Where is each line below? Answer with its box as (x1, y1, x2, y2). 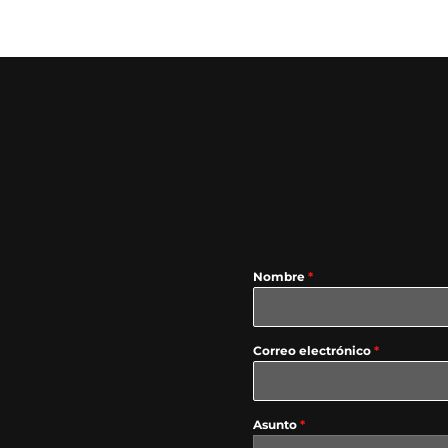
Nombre (252, 268, 308, 284)
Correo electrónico (252, 342, 374, 358)
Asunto (252, 416, 300, 432)
